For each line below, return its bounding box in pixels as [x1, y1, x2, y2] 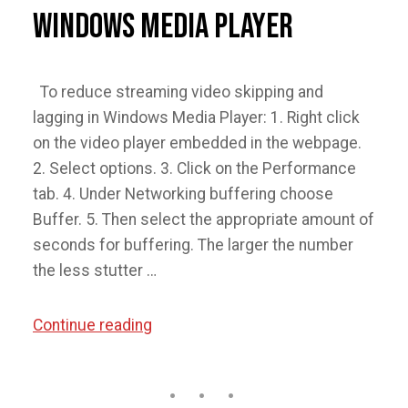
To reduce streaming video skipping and [33, 83, 323, 101]
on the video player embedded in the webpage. [33, 134, 362, 152]
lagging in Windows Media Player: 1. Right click [33, 108, 360, 127]
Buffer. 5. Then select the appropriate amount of [33, 210, 374, 229]
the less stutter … [33, 261, 157, 280]
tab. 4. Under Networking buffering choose [33, 185, 333, 203]
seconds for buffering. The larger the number [33, 236, 353, 254]
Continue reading [33, 316, 152, 334]
